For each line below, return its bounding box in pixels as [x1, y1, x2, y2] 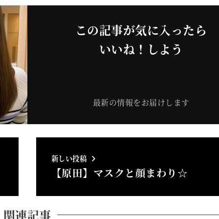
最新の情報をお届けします [92, 97, 190, 109]
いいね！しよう [99, 40, 183, 58]
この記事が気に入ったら [75, 21, 207, 39]
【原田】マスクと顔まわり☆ [51, 165, 188, 180]
